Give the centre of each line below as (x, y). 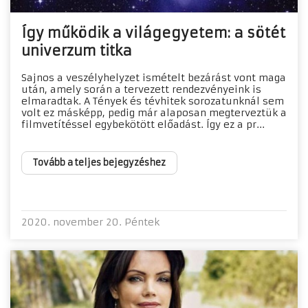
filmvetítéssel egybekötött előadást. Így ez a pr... (143, 124)
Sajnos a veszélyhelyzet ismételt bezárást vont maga (154, 77)
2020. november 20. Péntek (90, 222)
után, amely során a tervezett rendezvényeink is (141, 89)
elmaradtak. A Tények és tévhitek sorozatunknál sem (153, 101)
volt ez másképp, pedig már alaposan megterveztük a (154, 112)
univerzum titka (77, 50)
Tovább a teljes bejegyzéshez (99, 162)
